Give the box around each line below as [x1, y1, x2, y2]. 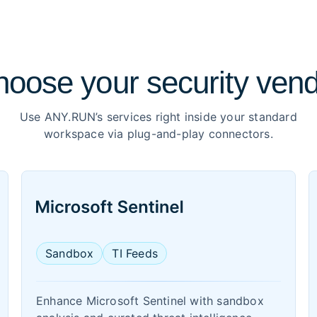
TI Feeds [112, 246, 158, 260]
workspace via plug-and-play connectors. [44, 127, 273, 141]
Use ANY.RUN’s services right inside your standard [20, 110, 297, 124]
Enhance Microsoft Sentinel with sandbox [36, 294, 264, 308]
